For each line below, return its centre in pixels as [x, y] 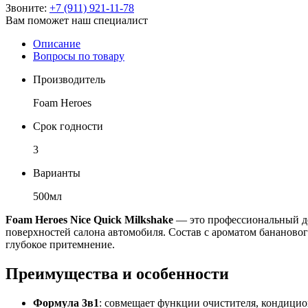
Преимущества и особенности [117, 273]
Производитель [69, 79]
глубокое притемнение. [60, 244]
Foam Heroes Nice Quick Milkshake [89, 219]
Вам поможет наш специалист [77, 20]
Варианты [57, 173]
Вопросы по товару [79, 56]
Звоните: [27, 8]
